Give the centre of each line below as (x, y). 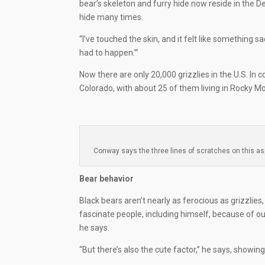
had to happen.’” (109, 53)
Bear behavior (107, 179)
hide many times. (112, 17)
